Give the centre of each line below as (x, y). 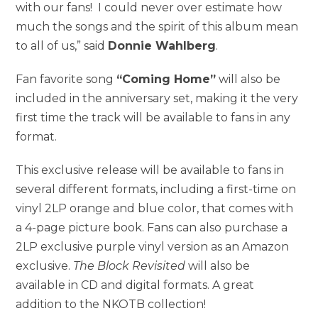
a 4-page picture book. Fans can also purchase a (152, 227)
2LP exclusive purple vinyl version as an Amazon (153, 246)
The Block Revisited (130, 265)
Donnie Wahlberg (162, 45)
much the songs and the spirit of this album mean (157, 26)
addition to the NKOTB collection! (111, 304)
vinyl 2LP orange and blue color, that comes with (155, 208)
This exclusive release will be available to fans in (150, 170)
